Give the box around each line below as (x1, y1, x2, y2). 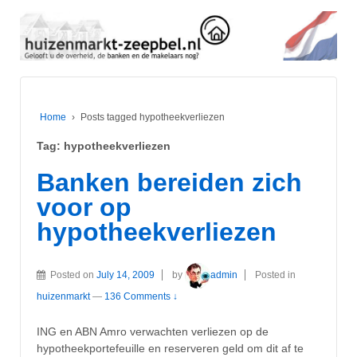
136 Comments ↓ (104, 291, 178, 303)
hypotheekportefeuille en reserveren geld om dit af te (37, 341, 304, 355)
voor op (37, 192, 131, 222)
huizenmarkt (37, 291, 90, 303)
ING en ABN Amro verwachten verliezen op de (37, 324, 269, 338)
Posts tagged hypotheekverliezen (80, 111, 225, 123)
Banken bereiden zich (37, 167, 302, 197)
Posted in (255, 269, 296, 281)
